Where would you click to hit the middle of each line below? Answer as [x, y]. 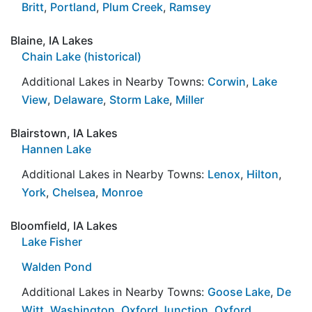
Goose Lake [239, 291]
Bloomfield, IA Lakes [64, 225]
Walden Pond [57, 266]
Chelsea [74, 192]
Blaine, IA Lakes [52, 40]
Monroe [122, 192]
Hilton [263, 174]
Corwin [227, 81]
